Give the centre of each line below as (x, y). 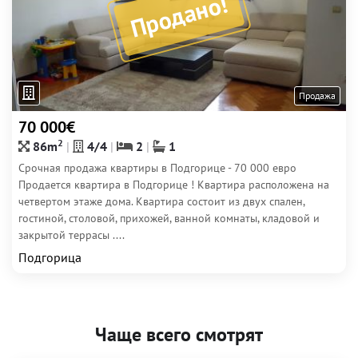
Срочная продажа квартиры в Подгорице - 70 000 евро (157, 168)
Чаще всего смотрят (179, 334)
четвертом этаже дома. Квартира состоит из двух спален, (161, 201)
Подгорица (50, 257)
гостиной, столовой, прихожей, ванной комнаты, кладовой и (169, 218)
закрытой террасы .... (72, 235)
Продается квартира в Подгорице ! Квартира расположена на (174, 185)
